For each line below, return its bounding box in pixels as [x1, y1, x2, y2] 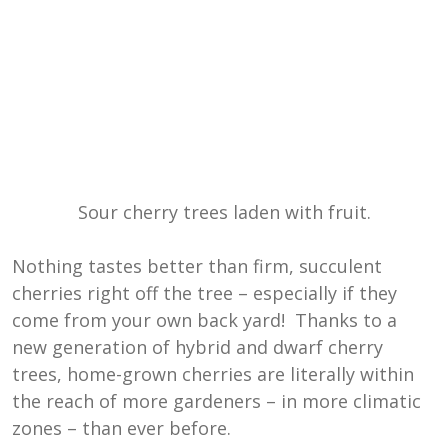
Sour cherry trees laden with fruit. [77, 200, 371, 225]
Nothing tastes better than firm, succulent [12, 254, 382, 279]
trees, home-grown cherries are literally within [12, 362, 414, 387]
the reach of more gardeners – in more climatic [12, 389, 421, 414]
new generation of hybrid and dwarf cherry [12, 335, 383, 360]
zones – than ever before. [12, 416, 231, 441]
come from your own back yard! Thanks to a [12, 308, 397, 333]
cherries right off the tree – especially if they [12, 281, 397, 306]
